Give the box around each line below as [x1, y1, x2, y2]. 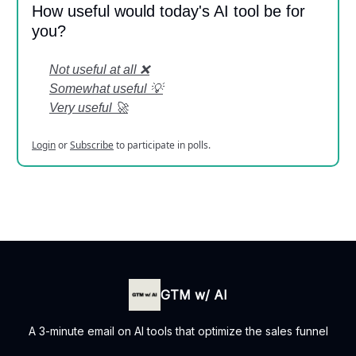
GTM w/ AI [161, 287, 227, 303]
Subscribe [70, 137, 114, 152]
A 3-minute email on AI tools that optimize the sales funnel [28, 324, 328, 338]
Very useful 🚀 [49, 100, 128, 114]
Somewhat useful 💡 [49, 81, 163, 95]
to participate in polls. [114, 137, 211, 152]
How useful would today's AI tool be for [32, 2, 305, 20]
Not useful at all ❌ [49, 62, 149, 76]
